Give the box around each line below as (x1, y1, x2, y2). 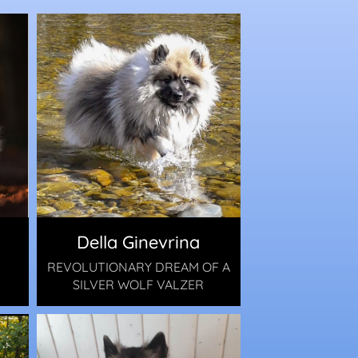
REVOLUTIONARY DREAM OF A (46, 258, 230, 275)
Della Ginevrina (77, 230, 201, 253)
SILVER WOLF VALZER (73, 276, 205, 292)
